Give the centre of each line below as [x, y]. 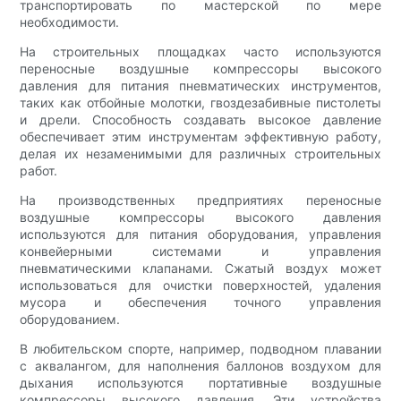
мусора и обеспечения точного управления [200, 303]
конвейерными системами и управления [200, 252]
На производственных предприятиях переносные [200, 200]
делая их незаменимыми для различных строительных [200, 154]
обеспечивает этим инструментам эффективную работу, [200, 137]
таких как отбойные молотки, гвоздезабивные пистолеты [200, 103]
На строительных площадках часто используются [200, 52]
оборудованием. [70, 320]
